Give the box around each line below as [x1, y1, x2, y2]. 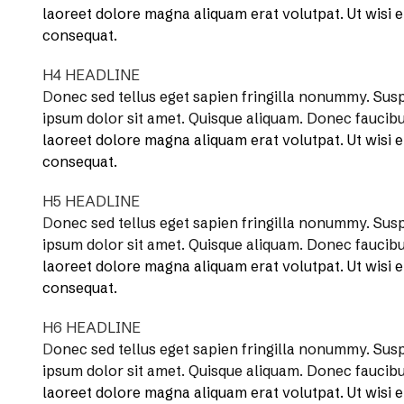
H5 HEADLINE [42, 192, 140, 210]
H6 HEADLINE [42, 318, 141, 336]
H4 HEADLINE [42, 66, 140, 84]
